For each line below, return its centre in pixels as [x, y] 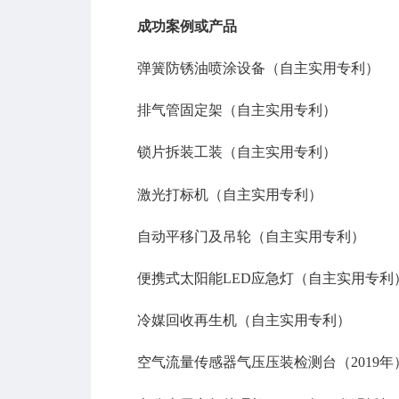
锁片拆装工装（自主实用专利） [237, 152]
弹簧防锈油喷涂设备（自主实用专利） [258, 69]
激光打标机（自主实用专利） [230, 194]
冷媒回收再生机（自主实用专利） [244, 321]
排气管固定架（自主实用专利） [237, 110]
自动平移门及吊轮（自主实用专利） [251, 236]
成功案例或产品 [187, 26]
